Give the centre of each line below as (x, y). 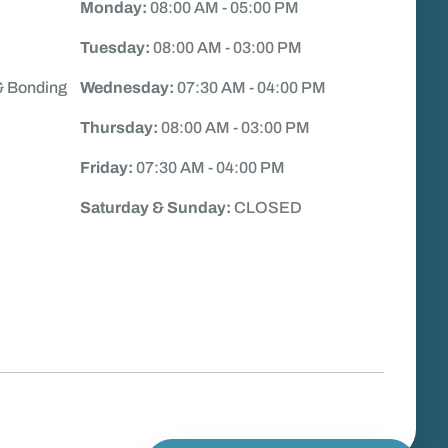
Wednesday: (128, 88)
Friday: (107, 168)
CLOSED (267, 208)
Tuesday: (116, 48)
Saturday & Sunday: (156, 208)
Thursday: (120, 128)
